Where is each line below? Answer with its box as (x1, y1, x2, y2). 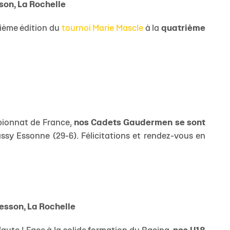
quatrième (161, 25, 206, 33)
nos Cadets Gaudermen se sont (73, 119, 206, 127)
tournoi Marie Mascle (61, 25, 144, 33)
